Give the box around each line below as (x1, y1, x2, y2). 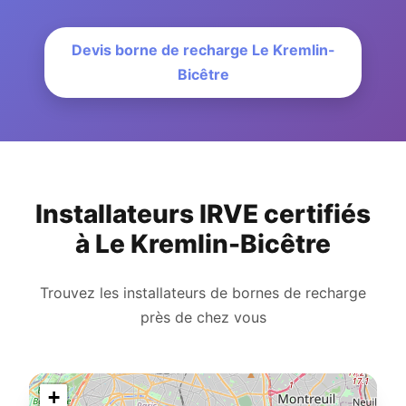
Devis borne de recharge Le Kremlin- (71, 41, 335, 60)
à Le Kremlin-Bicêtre (75, 228, 331, 260)
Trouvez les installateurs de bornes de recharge (40, 284, 366, 303)
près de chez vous (140, 308, 266, 327)
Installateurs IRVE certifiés (35, 198, 371, 230)
